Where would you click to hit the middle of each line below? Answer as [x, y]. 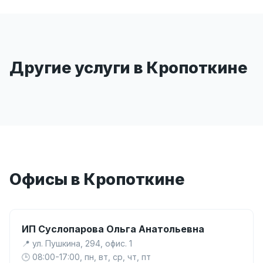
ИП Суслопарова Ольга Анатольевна [113, 229]
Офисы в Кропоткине [97, 180]
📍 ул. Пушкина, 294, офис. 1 [77, 244]
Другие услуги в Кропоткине [128, 68]
